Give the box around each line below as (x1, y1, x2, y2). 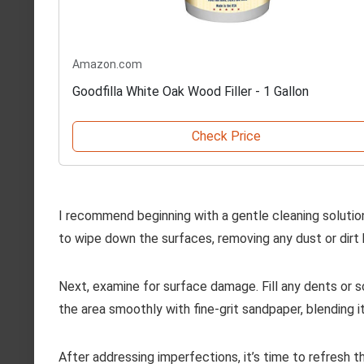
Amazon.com (72, 58, 142, 71)
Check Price (191, 128, 261, 145)
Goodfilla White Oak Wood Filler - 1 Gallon (72, 84, 309, 100)
